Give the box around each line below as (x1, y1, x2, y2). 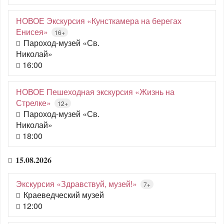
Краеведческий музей (23, 189, 104, 200)
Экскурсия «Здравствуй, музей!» (16, 178, 137, 189)
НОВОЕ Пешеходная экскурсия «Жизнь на (16, 86, 174, 97)
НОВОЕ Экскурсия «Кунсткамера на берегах (16, 15, 181, 26)
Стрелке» (16, 97, 51, 108)
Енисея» (16, 26, 48, 37)
